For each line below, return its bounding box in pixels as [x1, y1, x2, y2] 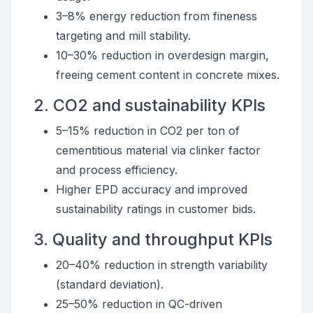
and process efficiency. [56, 163, 177, 177]
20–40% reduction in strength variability [56, 258, 268, 272]
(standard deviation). [56, 277, 163, 291]
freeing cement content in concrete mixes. [56, 68, 279, 82]
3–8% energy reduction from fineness [56, 9, 257, 23]
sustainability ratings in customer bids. [56, 202, 256, 216]
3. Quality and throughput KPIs [34, 229, 272, 249]
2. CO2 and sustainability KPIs [34, 95, 265, 115]
